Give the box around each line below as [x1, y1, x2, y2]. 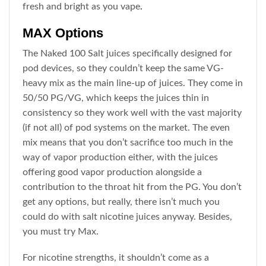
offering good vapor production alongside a [23, 167, 202, 178]
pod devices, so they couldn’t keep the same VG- [23, 64, 224, 74]
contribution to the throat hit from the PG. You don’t [23, 182, 242, 192]
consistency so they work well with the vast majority [23, 108, 242, 118]
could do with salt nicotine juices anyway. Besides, [23, 212, 233, 222]
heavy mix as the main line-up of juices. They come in [23, 78, 243, 88]
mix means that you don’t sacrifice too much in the [23, 138, 233, 148]
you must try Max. [23, 227, 99, 237]
